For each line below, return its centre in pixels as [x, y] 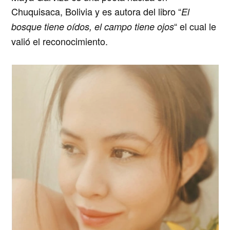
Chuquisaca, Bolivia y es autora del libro [95, 12]
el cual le [197, 26]
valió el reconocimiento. [60, 41]
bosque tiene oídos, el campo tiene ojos [93, 27]
